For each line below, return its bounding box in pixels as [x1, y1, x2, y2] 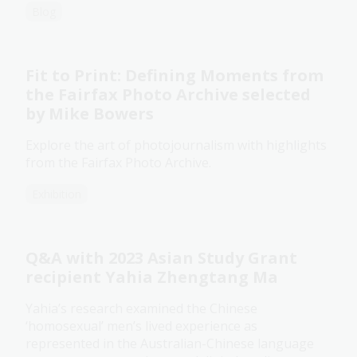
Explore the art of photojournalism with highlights [25, 136, 327, 155]
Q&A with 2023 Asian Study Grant [25, 247, 297, 269]
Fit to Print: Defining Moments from [25, 65, 324, 87]
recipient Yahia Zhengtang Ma [25, 266, 278, 288]
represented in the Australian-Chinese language [25, 335, 314, 353]
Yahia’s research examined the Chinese [25, 300, 257, 318]
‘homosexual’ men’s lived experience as [25, 317, 257, 335]
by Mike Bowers [25, 103, 154, 125]
